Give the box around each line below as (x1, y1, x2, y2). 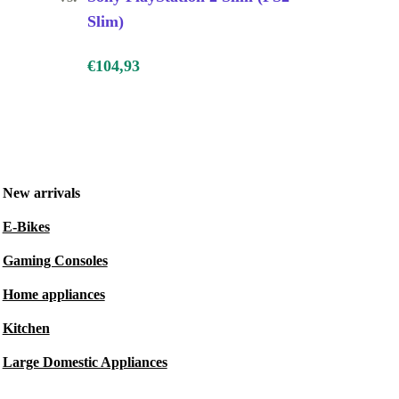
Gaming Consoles (2, 253, 108, 269)
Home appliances (2, 287, 105, 303)
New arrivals (2, 185, 80, 201)
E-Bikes (2, 219, 50, 235)
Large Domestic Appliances (2, 354, 167, 370)
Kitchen (2, 321, 50, 337)
